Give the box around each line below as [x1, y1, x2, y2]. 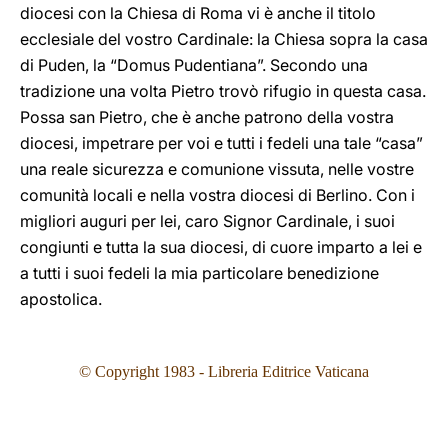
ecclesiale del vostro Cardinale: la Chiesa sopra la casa [20, 29, 428, 49]
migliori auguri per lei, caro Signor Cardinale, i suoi [20, 211, 395, 231]
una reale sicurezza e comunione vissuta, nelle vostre [20, 159, 414, 179]
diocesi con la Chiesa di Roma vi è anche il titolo [20, 3, 376, 23]
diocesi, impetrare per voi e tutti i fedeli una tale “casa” [20, 133, 423, 153]
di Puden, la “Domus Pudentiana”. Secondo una [20, 55, 368, 75]
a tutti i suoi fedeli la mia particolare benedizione [20, 263, 379, 283]
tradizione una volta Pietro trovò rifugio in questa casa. [20, 81, 426, 101]
